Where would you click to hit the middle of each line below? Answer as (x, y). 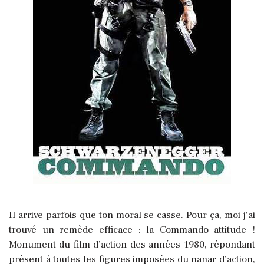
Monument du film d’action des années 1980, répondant (132, 245)
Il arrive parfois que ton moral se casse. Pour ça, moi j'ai (132, 215)
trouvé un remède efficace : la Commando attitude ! (132, 230)
